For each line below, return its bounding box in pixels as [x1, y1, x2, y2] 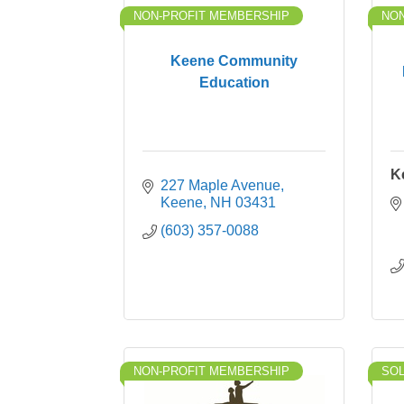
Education [198, 74, 270, 90]
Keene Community [170, 52, 298, 69]
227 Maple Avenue [161, 178, 280, 193]
